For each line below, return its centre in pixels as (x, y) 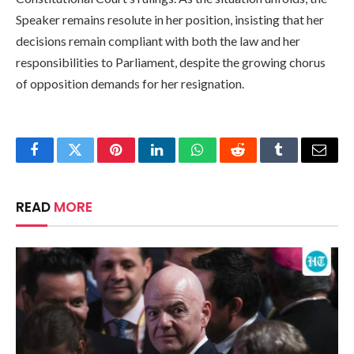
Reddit (256, 162)
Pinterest (140, 162)
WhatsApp (227, 162)
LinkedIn (181, 162)
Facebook (61, 162)
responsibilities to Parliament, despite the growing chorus (171, 62)
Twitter (94, 162)
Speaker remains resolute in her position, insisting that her (170, 19)
